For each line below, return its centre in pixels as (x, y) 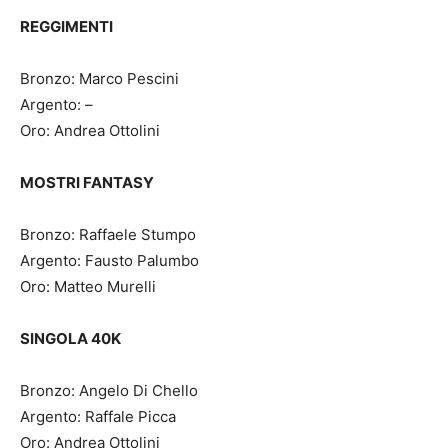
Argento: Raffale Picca (98, 417)
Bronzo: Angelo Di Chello (109, 391)
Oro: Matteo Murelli (88, 287)
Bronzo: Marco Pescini (99, 79)
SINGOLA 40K (70, 339)
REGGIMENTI (66, 27)
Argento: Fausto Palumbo (109, 261)
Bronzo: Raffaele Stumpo (108, 235)
